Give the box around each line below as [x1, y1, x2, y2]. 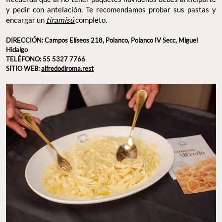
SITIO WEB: [6, 64, 41, 73]
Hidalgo [6, 46, 28, 54]
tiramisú [46, 15, 75, 25]
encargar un [6, 15, 46, 25]
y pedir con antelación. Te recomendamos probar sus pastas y [6, 5, 216, 14]
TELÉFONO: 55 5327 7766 [6, 55, 85, 63]
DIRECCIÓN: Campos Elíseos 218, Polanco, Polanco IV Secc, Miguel [6, 36, 198, 45]
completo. [75, 15, 109, 25]
